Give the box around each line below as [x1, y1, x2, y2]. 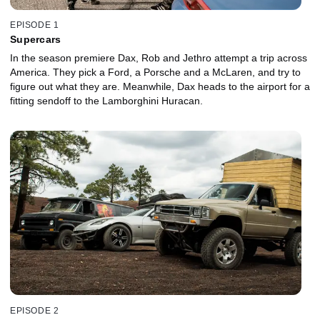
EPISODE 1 [10, 20, 59, 31]
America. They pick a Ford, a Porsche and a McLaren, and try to [10, 66, 301, 79]
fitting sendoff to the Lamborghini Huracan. [10, 95, 203, 107]
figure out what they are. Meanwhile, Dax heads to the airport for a [10, 81, 310, 93]
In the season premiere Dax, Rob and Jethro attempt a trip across [10, 52, 307, 64]
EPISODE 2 [10, 305, 59, 316]
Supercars [10, 34, 61, 46]
